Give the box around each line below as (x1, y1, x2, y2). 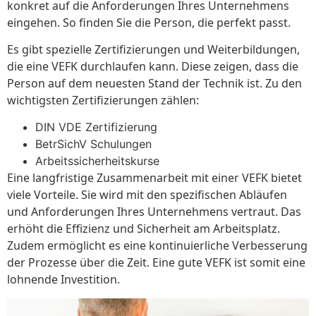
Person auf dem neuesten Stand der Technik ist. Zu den (7, 75, 302, 91)
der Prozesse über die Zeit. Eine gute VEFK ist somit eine (7, 255, 305, 271)
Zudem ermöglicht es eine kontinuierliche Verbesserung (7, 238, 308, 254)
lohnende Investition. (7, 272, 120, 288)
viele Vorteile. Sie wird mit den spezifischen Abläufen (7, 187, 287, 203)
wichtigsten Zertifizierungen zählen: (7, 92, 199, 108)
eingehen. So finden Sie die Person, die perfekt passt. (7, 14, 291, 30)
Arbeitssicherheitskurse (35, 154, 159, 169)
